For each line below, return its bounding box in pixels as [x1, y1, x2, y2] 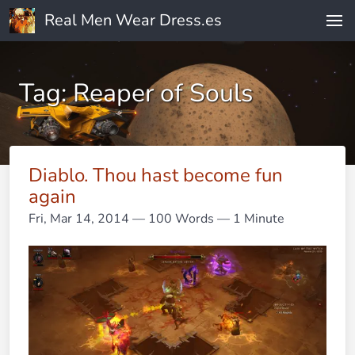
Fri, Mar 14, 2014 [29, 210, 129, 227]
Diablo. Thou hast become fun [29, 162, 283, 188]
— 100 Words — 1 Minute [129, 210, 284, 227]
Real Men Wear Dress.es [44, 10, 222, 31]
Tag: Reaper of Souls [19, 76, 253, 110]
